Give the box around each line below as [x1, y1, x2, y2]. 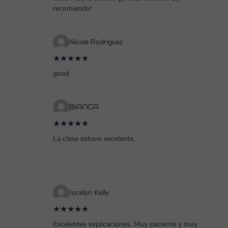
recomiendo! [53, 4, 92, 13]
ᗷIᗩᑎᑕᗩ [69, 102, 99, 112]
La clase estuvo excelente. [53, 134, 135, 144]
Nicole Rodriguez [69, 37, 123, 47]
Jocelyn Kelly [69, 188, 109, 197]
